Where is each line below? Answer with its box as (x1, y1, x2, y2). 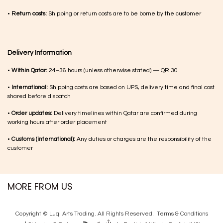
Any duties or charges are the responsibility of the (75, 135, 212, 142)
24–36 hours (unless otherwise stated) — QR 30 (47, 67, 178, 74)
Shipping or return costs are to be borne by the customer (47, 10, 201, 17)
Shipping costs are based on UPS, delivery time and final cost (48, 84, 215, 91)
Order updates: (11, 110, 52, 116)
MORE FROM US (7, 180, 73, 193)
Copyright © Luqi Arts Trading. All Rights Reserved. (15, 210, 155, 217)
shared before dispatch (7, 93, 71, 100)
